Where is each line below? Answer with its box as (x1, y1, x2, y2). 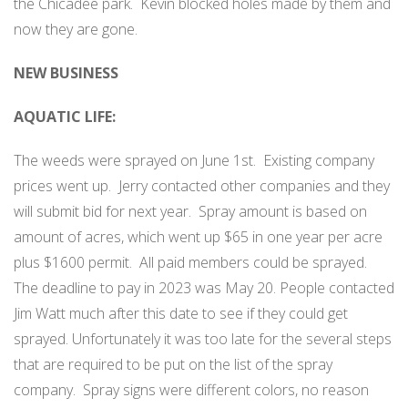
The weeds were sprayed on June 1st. (14, 150, 256, 171)
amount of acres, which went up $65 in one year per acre (14, 227, 382, 248)
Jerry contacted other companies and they (118, 176, 390, 197)
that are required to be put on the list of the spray (14, 354, 332, 375)
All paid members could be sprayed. (139, 252, 367, 273)
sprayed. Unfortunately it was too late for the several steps (14, 329, 392, 350)
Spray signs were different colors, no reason (83, 380, 369, 401)
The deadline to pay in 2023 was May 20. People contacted (14, 278, 394, 299)
